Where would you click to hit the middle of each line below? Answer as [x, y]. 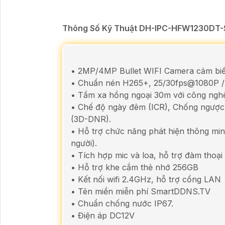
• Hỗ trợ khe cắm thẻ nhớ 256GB [135, 167]
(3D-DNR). [91, 119]
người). [84, 143]
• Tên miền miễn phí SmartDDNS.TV [141, 191]
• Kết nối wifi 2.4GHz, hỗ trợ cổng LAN [146, 179]
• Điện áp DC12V [103, 215]
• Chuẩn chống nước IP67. [122, 203]
